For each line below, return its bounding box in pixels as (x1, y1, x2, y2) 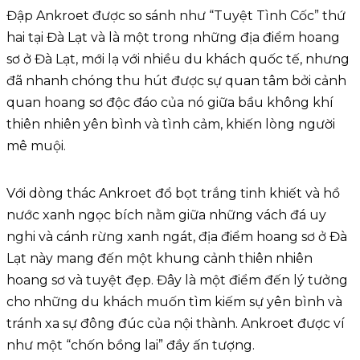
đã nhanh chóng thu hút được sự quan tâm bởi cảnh (6, 73, 346, 89)
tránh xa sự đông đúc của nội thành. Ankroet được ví (6, 316, 345, 332)
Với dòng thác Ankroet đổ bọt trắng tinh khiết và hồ (6, 186, 340, 202)
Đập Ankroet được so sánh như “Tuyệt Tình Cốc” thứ (6, 8, 346, 24)
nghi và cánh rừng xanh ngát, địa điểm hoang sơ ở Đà (6, 229, 347, 245)
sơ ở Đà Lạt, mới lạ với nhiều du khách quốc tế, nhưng (6, 51, 350, 67)
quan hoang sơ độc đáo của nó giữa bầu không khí (6, 95, 333, 111)
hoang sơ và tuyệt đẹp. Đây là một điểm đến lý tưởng (6, 272, 348, 288)
